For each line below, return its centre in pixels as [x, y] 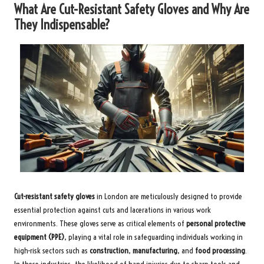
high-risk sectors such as [52, 250]
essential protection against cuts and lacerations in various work [113, 210]
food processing [220, 250]
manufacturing [155, 250]
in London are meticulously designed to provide [169, 196]
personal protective [216, 223]
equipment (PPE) [39, 237]
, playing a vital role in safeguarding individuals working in [154, 237]
